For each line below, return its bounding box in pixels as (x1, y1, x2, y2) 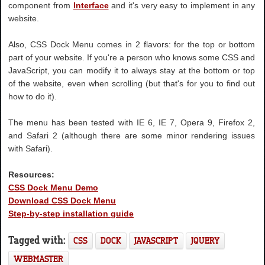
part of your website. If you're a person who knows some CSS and (8, 52, 256, 62)
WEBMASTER (14, 253, 64, 264)
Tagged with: (8, 232, 69, 246)
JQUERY (191, 235, 220, 245)
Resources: (8, 169, 55, 179)
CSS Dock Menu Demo (8, 182, 99, 192)
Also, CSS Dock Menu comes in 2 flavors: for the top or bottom (8, 39, 256, 49)
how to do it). (8, 91, 57, 101)
